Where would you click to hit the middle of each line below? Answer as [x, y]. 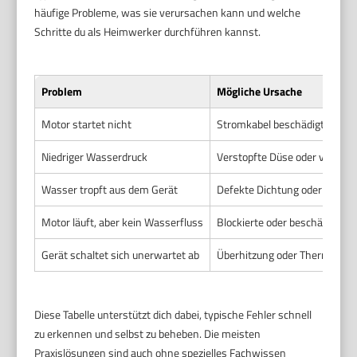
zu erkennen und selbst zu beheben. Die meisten [148, 334]
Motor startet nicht [87, 124]
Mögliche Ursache [260, 92]
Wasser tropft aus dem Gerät [110, 190]
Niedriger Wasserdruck [95, 157]
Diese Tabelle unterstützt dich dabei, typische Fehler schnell [173, 315]
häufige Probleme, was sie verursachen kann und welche [168, 13]
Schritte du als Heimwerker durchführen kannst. [148, 32]
